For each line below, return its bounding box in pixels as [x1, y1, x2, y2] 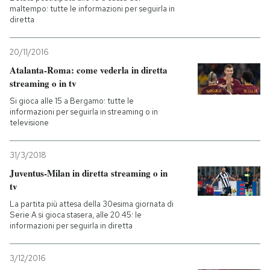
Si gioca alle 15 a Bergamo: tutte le [10, 96, 134, 106]
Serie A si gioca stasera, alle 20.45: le [10, 210, 142, 220]
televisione [10, 118, 49, 128]
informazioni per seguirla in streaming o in [10, 107, 158, 117]
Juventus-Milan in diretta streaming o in [10, 166, 168, 180]
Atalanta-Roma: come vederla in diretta [10, 63, 168, 77]
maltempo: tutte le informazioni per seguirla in [10, 4, 175, 14]
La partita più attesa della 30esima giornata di [10, 199, 174, 209]
